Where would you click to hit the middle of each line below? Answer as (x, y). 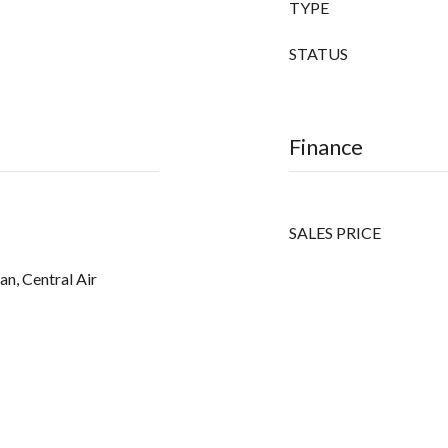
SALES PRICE (335, 232)
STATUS (318, 53)
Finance (326, 146)
